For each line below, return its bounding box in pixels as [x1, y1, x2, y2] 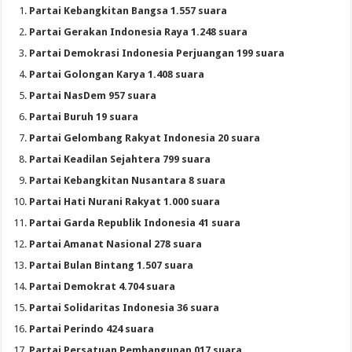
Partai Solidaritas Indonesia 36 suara [29, 301, 220, 313]
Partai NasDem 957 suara [29, 89, 157, 101]
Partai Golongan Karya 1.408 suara [29, 68, 205, 80]
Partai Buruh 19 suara [29, 110, 139, 123]
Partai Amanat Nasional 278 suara [29, 237, 203, 250]
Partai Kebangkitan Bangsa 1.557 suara [29, 4, 228, 16]
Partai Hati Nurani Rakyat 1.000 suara [29, 195, 221, 207]
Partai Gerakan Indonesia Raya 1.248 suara [29, 25, 248, 38]
